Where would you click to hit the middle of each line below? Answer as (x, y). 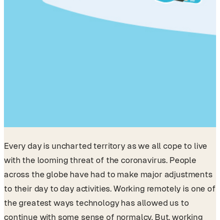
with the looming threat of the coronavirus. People (100, 160)
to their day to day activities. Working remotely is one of (110, 188)
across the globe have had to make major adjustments (108, 174)
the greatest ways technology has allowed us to (96, 203)
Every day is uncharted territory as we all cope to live (106, 146)
